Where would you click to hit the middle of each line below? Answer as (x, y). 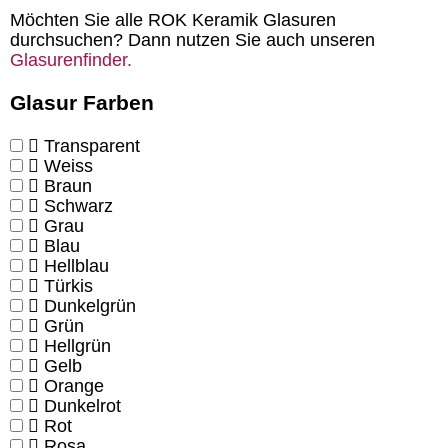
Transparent (92, 146)
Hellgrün (77, 346)
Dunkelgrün (90, 306)
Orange (74, 386)
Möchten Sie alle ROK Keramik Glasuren (173, 20)
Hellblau (76, 266)
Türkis (68, 286)
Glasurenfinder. (71, 60)
